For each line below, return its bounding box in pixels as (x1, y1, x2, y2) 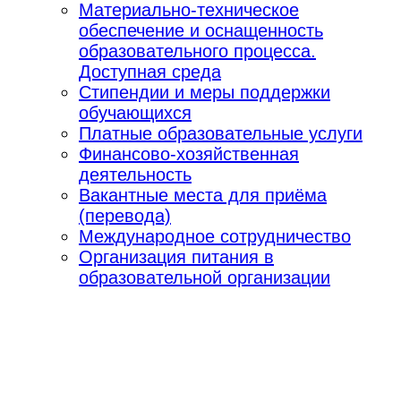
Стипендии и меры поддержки (79, 81, 330, 102)
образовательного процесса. (79, 40, 316, 61)
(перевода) (79, 205, 171, 226)
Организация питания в (79, 246, 274, 267)
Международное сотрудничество (79, 226, 351, 246)
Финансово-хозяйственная (79, 143, 299, 164)
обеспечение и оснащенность (79, 20, 323, 40)
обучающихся (79, 102, 192, 123)
